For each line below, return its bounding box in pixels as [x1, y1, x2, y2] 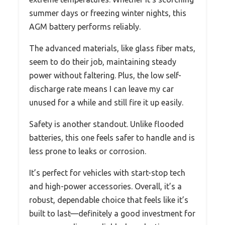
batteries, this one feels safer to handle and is [29, 133, 195, 143]
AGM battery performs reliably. [29, 22, 141, 32]
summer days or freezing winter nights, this [29, 9, 186, 18]
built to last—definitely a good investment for [29, 209, 195, 218]
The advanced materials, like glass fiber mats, [29, 44, 195, 53]
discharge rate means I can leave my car [29, 84, 174, 94]
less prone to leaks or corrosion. [29, 147, 146, 156]
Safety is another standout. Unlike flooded [29, 120, 184, 129]
